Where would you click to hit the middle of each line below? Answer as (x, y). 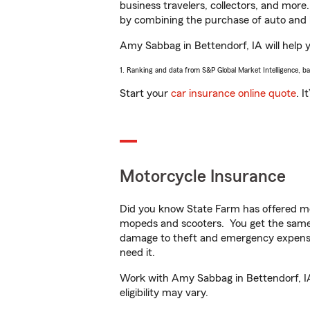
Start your (145, 93)
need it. (139, 253)
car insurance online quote (234, 93)
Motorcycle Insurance (203, 177)
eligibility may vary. (164, 293)
